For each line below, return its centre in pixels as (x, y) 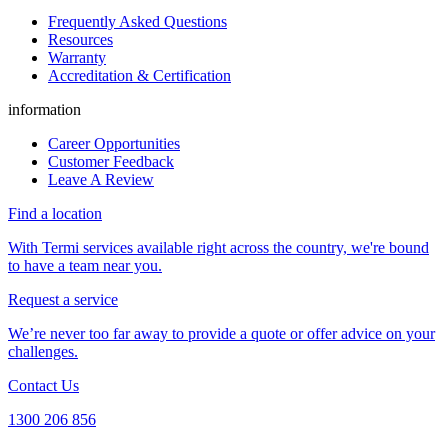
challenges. (43, 351)
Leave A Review (101, 179)
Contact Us (43, 385)
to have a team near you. (85, 265)
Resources (80, 39)
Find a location (55, 213)
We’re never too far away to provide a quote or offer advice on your (221, 333)
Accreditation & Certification (139, 75)
